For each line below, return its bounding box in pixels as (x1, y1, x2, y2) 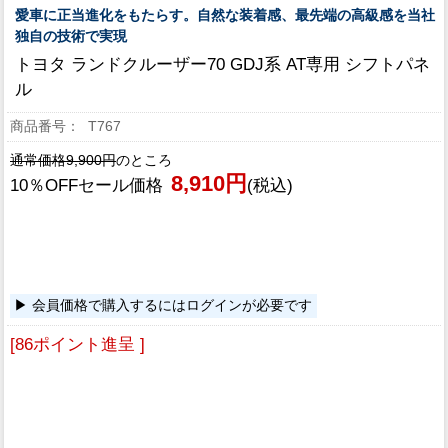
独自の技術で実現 (15, 28, 127, 45)
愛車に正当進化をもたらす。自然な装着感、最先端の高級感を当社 (15, 7, 435, 24)
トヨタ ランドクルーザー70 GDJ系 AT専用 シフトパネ (15, 55, 430, 75)
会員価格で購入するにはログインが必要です (32, 298, 313, 314)
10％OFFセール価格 (10, 176, 163, 196)
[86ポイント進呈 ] (10, 334, 145, 354)
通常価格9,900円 (10, 153, 116, 169)
